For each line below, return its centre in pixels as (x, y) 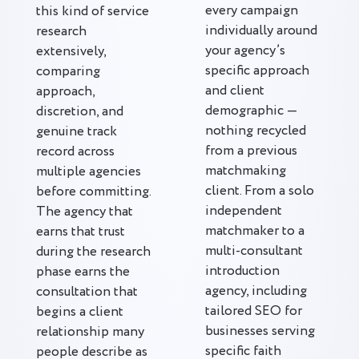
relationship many (90, 332)
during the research (93, 252)
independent (244, 211)
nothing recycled (256, 131)
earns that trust (81, 232)
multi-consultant (254, 251)
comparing (68, 72)
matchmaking (246, 171)
